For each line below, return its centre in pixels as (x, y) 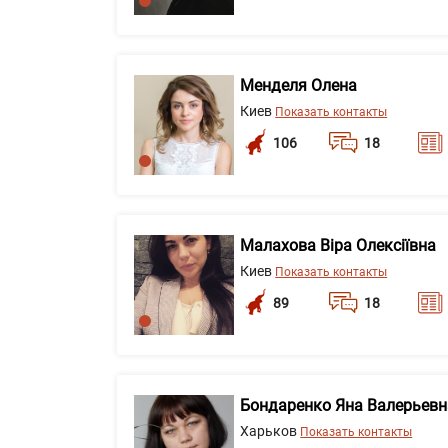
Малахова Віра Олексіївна (338, 245)
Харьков (270, 431)
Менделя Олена (299, 85)
